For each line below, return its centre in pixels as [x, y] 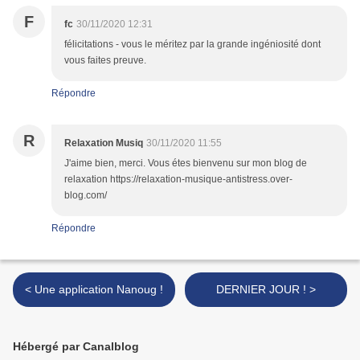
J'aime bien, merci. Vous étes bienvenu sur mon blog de [186, 164]
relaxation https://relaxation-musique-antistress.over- [178, 180]
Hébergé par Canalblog [76, 347]
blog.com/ [86, 196]
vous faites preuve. [105, 61]
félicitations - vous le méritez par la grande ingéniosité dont [192, 45]
